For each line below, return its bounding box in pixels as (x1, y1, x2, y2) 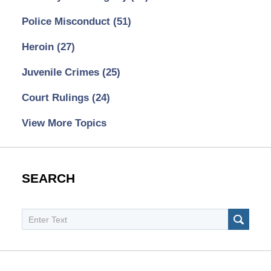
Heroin (21, 41, 57, 53)
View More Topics (21, 117, 106, 129)
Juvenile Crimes (21, 66, 102, 78)
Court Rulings (21, 91, 92, 103)
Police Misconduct (21, 15, 113, 27)
